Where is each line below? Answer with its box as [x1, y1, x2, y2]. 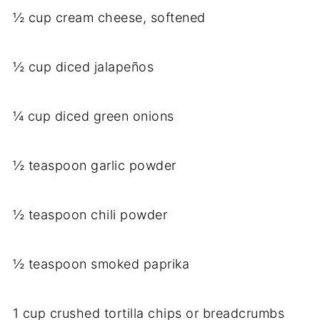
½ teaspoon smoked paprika [12, 256, 190, 272]
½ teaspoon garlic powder [12, 158, 176, 174]
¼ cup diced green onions [12, 109, 174, 124]
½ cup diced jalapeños [12, 59, 154, 75]
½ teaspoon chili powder [12, 207, 168, 223]
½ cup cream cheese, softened [12, 10, 206, 26]
